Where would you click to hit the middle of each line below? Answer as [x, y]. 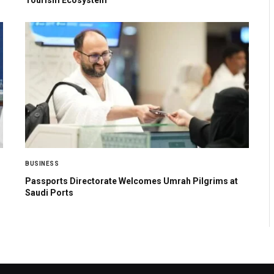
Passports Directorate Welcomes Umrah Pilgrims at [131, 181]
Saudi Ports [49, 192]
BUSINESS [42, 163]
